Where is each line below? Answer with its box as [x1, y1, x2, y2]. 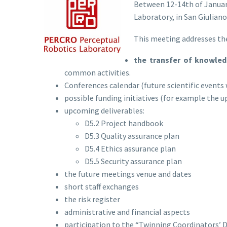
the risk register [64, 194, 120, 205]
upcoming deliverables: [64, 105, 144, 116]
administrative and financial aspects [64, 207, 190, 217]
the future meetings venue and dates [64, 169, 192, 179]
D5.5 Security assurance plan [85, 156, 182, 167]
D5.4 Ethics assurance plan [85, 143, 176, 154]
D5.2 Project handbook [85, 118, 163, 129]
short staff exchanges [64, 181, 139, 192]
